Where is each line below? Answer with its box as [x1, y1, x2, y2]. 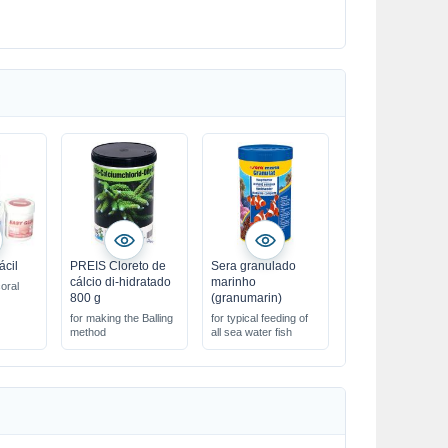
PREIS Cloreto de [69, 259, 166, 273]
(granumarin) [210, 291, 282, 305]
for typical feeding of [210, 312, 308, 324]
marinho [210, 275, 256, 289]
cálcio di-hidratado [69, 275, 171, 289]
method [69, 326, 106, 338]
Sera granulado [210, 259, 296, 273]
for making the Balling [69, 312, 173, 324]
